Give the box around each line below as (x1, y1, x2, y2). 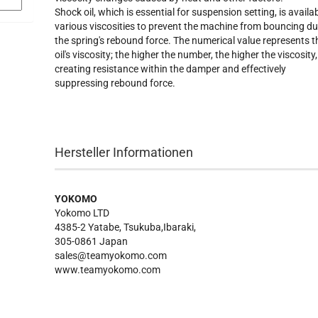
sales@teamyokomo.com (55, 250, 168, 261)
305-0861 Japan (55, 236, 128, 247)
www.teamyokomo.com (55, 264, 161, 275)
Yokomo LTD (55, 207, 110, 219)
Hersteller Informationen (55, 145, 194, 160)
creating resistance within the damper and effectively (55, 63, 287, 75)
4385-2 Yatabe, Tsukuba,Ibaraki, (55, 221, 197, 233)
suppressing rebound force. (55, 77, 176, 89)
